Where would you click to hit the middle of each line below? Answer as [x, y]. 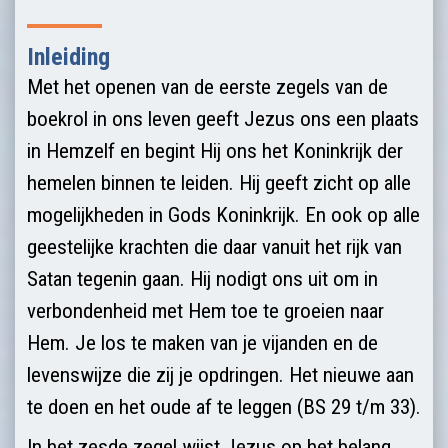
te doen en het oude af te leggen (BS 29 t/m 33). [224, 406]
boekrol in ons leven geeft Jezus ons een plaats [223, 118]
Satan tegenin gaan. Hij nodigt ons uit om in [202, 278]
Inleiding [68, 56]
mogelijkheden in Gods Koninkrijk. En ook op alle [223, 214]
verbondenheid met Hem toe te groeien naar [205, 310]
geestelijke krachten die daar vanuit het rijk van [214, 246]
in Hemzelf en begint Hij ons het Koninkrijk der [215, 150]
